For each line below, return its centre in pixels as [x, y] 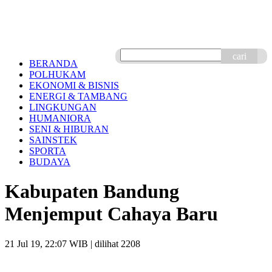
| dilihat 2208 [114, 243]
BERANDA [53, 63]
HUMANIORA [60, 118]
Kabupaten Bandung [92, 192]
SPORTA [48, 151]
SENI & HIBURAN [69, 129]
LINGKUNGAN [63, 107]
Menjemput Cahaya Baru [111, 214]
